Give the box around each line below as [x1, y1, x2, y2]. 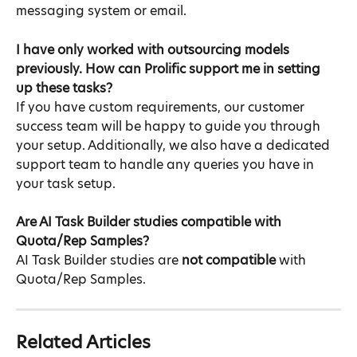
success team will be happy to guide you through [16, 120, 324, 133]
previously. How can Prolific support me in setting [16, 62, 324, 76]
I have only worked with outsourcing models [16, 43, 292, 57]
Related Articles [16, 334, 151, 352]
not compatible [182, 254, 276, 268]
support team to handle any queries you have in [16, 158, 317, 171]
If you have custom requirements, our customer [16, 100, 308, 114]
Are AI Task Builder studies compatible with [16, 216, 284, 229]
